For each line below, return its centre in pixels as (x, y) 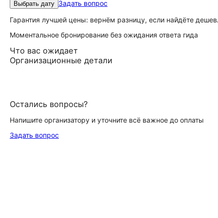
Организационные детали (61, 60)
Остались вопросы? (49, 104)
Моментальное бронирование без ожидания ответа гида (104, 35)
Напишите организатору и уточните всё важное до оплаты (107, 120)
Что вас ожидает (44, 51)
